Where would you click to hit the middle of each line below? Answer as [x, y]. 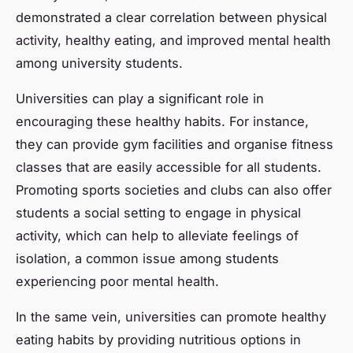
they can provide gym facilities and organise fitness [175, 144]
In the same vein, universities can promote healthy [171, 316]
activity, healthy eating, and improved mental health [173, 40]
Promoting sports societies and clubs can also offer [174, 190]
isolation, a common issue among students [147, 258]
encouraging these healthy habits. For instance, [162, 121]
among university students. [99, 63]
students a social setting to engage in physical [158, 212]
